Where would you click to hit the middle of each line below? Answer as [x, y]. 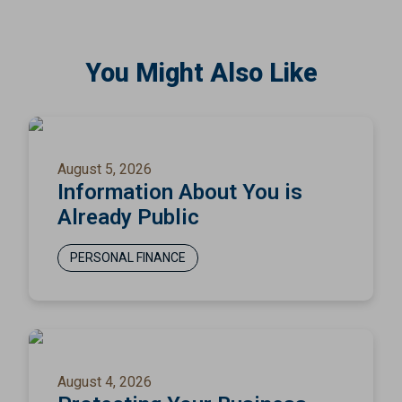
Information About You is [180, 192]
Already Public [128, 217]
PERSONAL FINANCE [127, 257]
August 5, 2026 [105, 169]
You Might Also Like [201, 73]
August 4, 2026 [105, 381]
